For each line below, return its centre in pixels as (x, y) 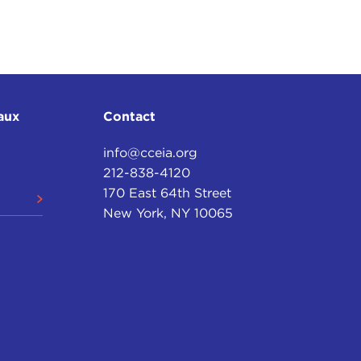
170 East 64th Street (168, 193)
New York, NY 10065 (168, 214)
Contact (130, 117)
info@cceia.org (151, 153)
